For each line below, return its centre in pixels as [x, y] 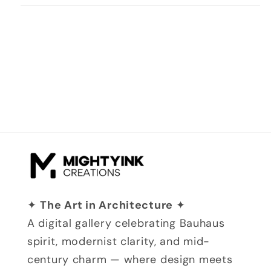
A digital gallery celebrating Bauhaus [126, 224]
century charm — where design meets [130, 260]
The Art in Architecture [108, 205]
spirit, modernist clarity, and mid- [119, 242]
